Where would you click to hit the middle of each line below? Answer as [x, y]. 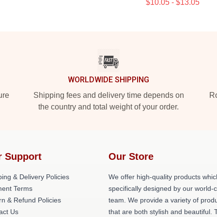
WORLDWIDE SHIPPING [108, 80]
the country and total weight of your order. [108, 107]
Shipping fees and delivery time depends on [108, 95]
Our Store [131, 156]
